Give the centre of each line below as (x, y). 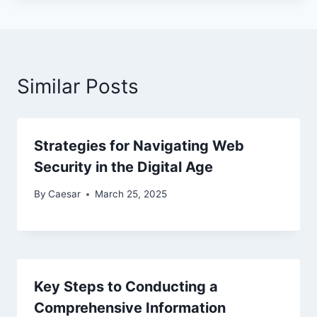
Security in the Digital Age (123, 167)
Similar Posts (78, 86)
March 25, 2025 (131, 194)
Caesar (65, 194)
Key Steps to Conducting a (126, 287)
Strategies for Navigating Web (139, 145)
